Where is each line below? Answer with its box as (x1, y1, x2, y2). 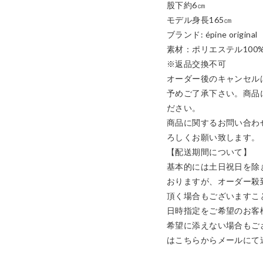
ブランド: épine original (167, 29, 258, 39)
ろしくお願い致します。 (167, 132, 260, 142)
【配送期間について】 (167, 147, 252, 157)
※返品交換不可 (167, 59, 226, 69)
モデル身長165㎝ (167, 15, 232, 25)
